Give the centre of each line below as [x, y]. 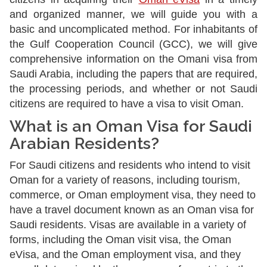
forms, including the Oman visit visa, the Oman [120, 240]
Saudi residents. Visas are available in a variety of [128, 225]
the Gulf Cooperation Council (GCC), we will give [133, 44]
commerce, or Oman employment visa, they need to [133, 195]
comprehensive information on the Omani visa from [133, 59]
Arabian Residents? [84, 143]
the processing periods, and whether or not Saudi [133, 89]
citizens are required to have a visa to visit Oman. [127, 104]
